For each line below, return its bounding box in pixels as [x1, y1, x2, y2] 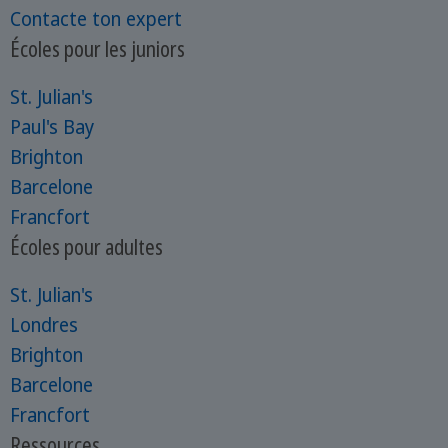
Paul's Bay [9, 114, 94, 141]
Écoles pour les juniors [9, 34, 185, 64]
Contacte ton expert [9, 6, 182, 33]
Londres [9, 312, 78, 339]
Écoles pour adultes [9, 232, 163, 262]
